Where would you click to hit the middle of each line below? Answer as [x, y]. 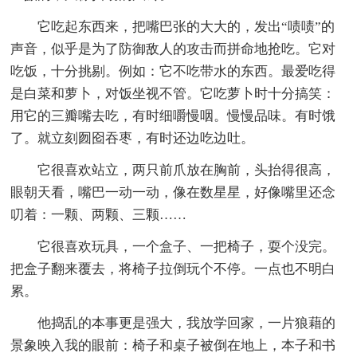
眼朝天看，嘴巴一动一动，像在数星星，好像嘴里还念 [173, 193]
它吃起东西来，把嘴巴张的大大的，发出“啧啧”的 [186, 27]
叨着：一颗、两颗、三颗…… [99, 215]
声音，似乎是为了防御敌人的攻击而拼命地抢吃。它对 [173, 49]
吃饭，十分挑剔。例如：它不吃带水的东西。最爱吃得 [173, 72]
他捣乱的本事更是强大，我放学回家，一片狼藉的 [187, 324]
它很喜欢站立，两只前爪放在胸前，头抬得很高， [187, 171]
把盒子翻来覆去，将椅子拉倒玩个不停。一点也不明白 [173, 269]
